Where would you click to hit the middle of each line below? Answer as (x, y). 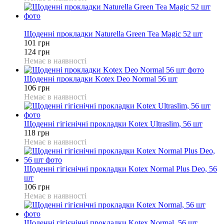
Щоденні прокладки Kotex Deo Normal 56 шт (101, 78)
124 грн (37, 51)
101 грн (37, 42)
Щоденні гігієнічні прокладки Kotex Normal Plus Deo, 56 (120, 168)
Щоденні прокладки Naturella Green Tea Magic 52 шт (113, 33)
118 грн (37, 132)
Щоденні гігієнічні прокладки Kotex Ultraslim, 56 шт (113, 123)
